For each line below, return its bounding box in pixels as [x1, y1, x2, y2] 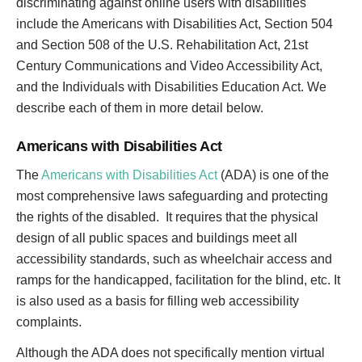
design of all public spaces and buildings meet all [16, 231, 297, 245]
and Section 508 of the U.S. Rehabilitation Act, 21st [16, 38, 308, 52]
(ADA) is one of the [221, 168, 329, 182]
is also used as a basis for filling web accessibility [16, 294, 299, 308]
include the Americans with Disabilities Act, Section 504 [16, 17, 333, 31]
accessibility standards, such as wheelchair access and [16, 252, 332, 266]
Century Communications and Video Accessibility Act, [16, 59, 322, 73]
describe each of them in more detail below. [16, 101, 263, 115]
